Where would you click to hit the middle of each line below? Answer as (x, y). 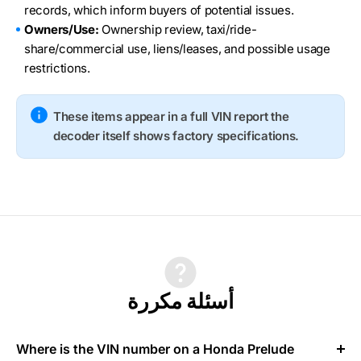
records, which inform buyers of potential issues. (159, 10)
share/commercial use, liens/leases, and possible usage (177, 48)
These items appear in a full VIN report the (171, 116)
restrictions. (57, 68)
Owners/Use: (62, 29)
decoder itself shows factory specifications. (176, 135)
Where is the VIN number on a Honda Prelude (155, 349)
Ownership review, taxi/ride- (178, 29)
